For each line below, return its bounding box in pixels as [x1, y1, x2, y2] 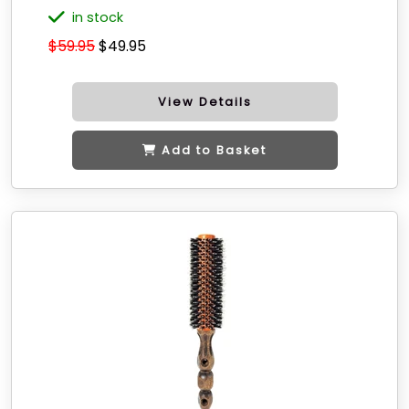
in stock [72, 8, 123, 26]
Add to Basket [162, 142, 267, 158]
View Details [157, 94, 252, 110]
